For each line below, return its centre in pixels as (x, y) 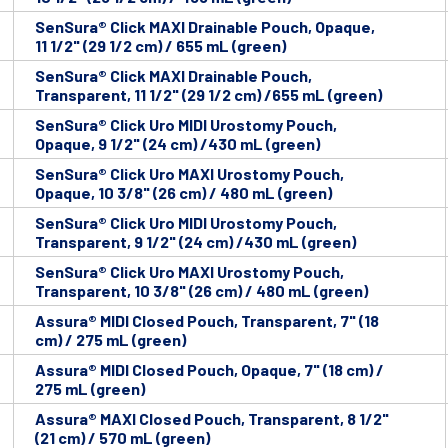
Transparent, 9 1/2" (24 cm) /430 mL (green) (195, 242)
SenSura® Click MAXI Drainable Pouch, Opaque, (205, 27)
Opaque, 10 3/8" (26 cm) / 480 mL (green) (183, 193)
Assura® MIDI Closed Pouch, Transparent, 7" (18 (207, 321)
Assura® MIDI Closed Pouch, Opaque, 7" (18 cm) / (209, 370)
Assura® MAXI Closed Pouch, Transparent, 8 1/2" (212, 419)
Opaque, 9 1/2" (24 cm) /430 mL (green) (177, 144)
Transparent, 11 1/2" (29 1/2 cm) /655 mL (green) (208, 95)
